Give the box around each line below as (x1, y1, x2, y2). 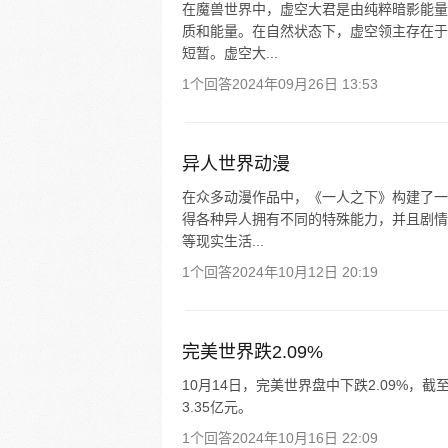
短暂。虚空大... (182, 45, 278, 61)
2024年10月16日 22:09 (232, 430, 378, 446)
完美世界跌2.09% (182, 342, 323, 362)
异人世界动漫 (182, 154, 290, 174)
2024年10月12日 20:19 (232, 264, 378, 280)
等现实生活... (182, 233, 264, 249)
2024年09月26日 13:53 (232, 76, 378, 92)
